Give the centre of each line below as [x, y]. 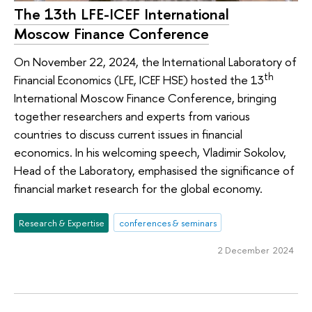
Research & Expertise [61, 223]
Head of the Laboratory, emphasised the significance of [154, 171]
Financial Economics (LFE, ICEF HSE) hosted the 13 [139, 80]
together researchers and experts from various [132, 116]
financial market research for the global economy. [138, 189]
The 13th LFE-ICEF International [122, 14]
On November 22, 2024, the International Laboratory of [155, 62]
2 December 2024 [256, 250]
